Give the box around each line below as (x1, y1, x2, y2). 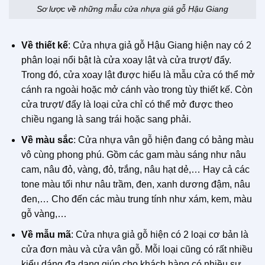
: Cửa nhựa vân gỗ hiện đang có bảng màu (73, 134, 254, 145)
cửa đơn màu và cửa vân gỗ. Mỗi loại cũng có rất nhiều (21, 244, 253, 254)
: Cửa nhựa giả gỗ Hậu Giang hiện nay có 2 (67, 40, 251, 51)
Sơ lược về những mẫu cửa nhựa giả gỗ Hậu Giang (37, 4, 228, 14)
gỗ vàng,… (21, 208, 67, 219)
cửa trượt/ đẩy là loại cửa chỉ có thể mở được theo (21, 99, 233, 110)
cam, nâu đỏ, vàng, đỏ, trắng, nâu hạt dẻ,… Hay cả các (21, 164, 250, 174)
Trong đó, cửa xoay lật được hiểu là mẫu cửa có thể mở (21, 70, 255, 80)
